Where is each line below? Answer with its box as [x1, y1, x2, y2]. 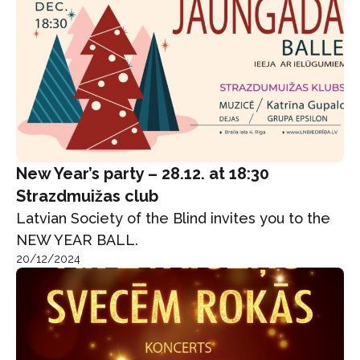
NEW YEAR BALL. [16, 231, 138, 248]
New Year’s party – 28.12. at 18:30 [16, 163, 269, 183]
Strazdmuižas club [16, 186, 158, 206]
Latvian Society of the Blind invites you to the [16, 209, 330, 227]
